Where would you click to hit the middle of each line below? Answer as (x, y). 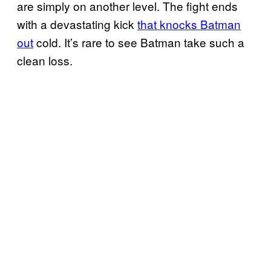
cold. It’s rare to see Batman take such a (139, 42)
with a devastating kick (77, 24)
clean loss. (45, 60)
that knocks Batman (189, 24)
